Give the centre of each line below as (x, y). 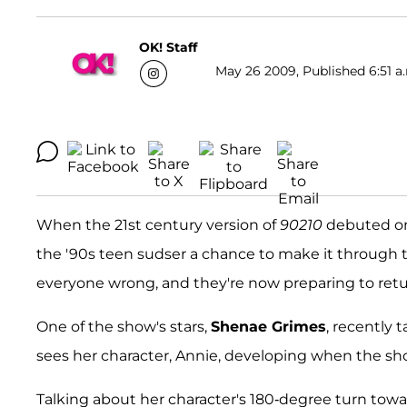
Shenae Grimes (268, 327)
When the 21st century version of (158, 225)
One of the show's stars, (124, 327)
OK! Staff (168, 47)
